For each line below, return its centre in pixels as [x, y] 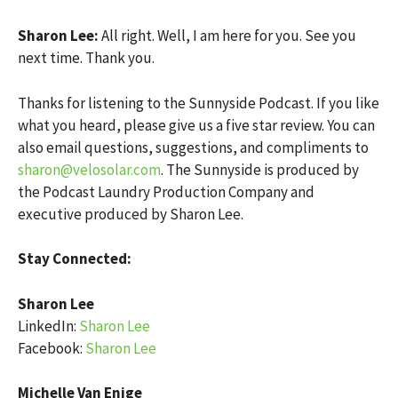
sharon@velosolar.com [89, 169]
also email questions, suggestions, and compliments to [193, 147]
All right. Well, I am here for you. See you [229, 36]
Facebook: [52, 348]
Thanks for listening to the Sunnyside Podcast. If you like [199, 103]
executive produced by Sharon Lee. [131, 214]
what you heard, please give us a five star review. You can [196, 125]
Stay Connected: [75, 259]
